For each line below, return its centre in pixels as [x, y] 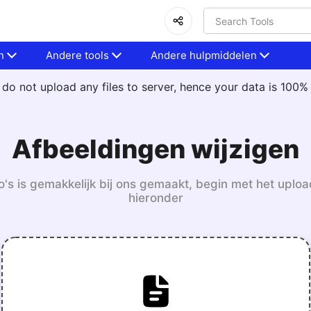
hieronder [155, 198]
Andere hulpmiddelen [204, 55]
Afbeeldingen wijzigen [155, 149]
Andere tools [78, 55]
